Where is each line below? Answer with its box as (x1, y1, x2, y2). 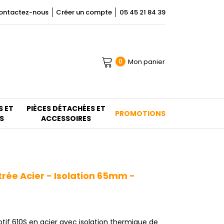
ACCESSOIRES (40, 113, 91, 123)
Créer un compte (56, 7, 112, 17)
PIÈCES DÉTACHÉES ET (26, 103, 105, 113)
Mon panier (128, 56, 165, 66)
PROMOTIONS (114, 108, 165, 118)
